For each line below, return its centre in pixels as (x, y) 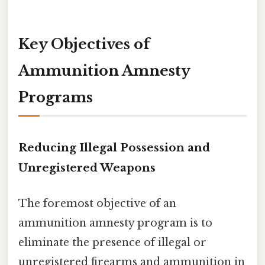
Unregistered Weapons (87, 168)
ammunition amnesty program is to (115, 223)
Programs (56, 97)
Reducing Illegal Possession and (114, 148)
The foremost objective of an (97, 203)
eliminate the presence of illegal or (112, 242)
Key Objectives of (84, 44)
